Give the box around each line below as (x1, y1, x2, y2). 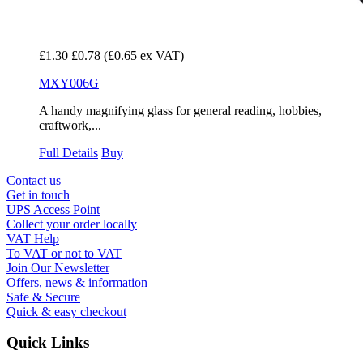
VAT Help (6, 231, 59, 246)
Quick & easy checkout (6, 304, 126, 318)
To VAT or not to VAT (6, 246, 122, 260)
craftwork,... (39, 117, 101, 132)
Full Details (39, 145, 98, 160)
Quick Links (6, 334, 89, 352)
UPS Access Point (6, 202, 100, 216)
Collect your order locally (6, 216, 137, 231)
